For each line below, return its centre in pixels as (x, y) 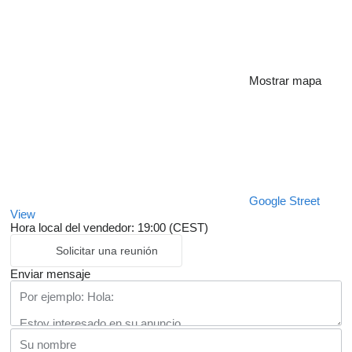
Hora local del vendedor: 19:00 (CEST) (109, 228)
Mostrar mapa (285, 81)
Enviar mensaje (50, 274)
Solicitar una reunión (107, 251)
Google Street (284, 201)
